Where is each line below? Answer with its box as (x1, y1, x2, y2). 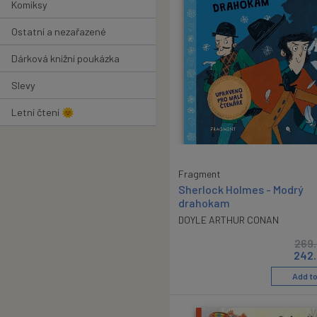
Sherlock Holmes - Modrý (178, 182, 304, 196)
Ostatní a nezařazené (11, 25, 106, 38)
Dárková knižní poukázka (11, 52, 120, 64)
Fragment (178, 167, 221, 180)
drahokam (178, 195, 230, 209)
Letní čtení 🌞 (11, 105, 74, 118)
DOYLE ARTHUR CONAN (178, 213, 279, 226)
